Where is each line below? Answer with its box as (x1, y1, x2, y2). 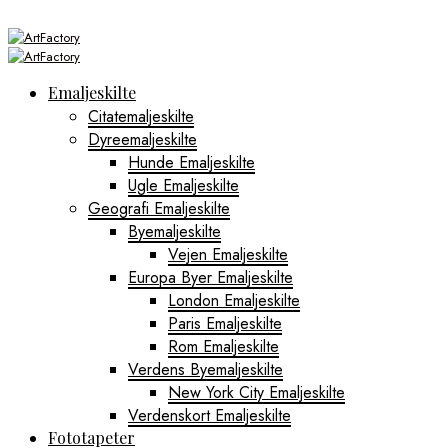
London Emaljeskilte (168, 289, 300, 312)
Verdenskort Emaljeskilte (128, 404, 291, 427)
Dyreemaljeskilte (88, 128, 197, 151)
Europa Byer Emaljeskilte (128, 266, 293, 289)
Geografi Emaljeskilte (88, 197, 230, 220)
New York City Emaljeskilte (168, 381, 345, 404)
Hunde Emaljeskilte (128, 151, 255, 174)
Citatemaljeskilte (88, 105, 194, 128)
